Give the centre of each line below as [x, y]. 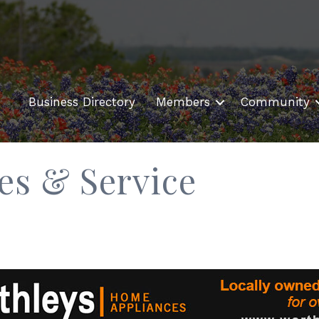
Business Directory [82, 102]
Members [183, 102]
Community [275, 102]
